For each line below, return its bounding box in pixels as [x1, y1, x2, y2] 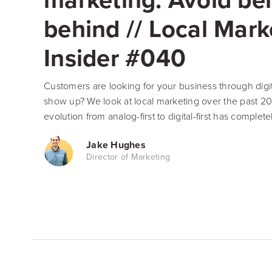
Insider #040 [44, 40, 186, 75]
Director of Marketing [86, 151, 171, 162]
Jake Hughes [86, 137, 146, 152]
